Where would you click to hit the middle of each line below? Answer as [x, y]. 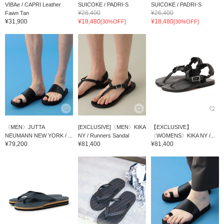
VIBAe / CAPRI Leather [33, 4]
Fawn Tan [17, 13]
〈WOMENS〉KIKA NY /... [183, 135]
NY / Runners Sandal [103, 135]
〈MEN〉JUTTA [25, 127]
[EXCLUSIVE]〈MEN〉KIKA [111, 127]
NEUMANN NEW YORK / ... [39, 135]
